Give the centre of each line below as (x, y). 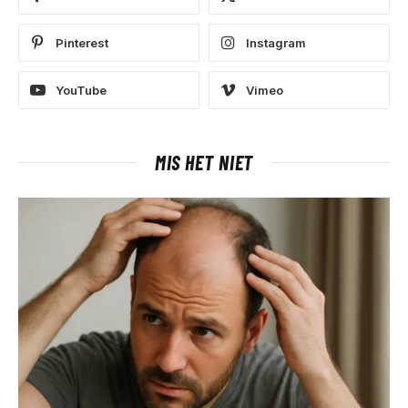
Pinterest (82, 43)
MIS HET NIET (204, 163)
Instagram (276, 43)
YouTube (81, 91)
